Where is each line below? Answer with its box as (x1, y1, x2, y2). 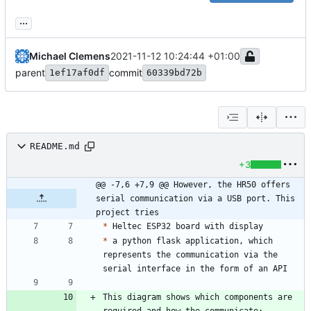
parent (15, 66, 45, 78)
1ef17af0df (49, 67, 105, 78)
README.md (30, 141, 80, 152)
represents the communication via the (103, 249, 278, 260)
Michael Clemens (29, 49, 110, 62)
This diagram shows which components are (103, 292, 292, 302)
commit (109, 66, 142, 78)
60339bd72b (146, 67, 202, 78)
